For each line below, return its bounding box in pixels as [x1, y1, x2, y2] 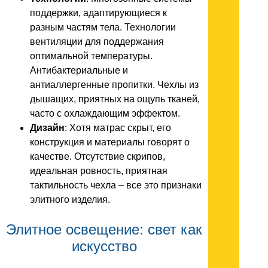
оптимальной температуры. [30, 51, 153, 61]
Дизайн [30, 123, 65, 133]
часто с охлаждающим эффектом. [30, 108, 180, 118]
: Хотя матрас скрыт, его [65, 123, 171, 133]
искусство [71, 238, 137, 254]
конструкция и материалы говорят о [30, 137, 190, 147]
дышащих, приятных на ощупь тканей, [30, 94, 200, 104]
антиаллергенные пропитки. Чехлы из [30, 80, 199, 90]
